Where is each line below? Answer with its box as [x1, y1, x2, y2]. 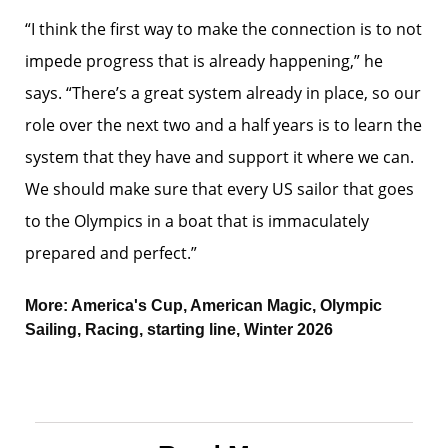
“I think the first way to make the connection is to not [25, 18, 422, 40]
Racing [85, 321, 139, 338]
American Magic [190, 297, 312, 314]
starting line [147, 321, 236, 338]
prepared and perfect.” [25, 242, 197, 264]
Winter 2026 [244, 321, 333, 338]
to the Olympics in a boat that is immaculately [25, 210, 369, 232]
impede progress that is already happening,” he [25, 50, 383, 72]
